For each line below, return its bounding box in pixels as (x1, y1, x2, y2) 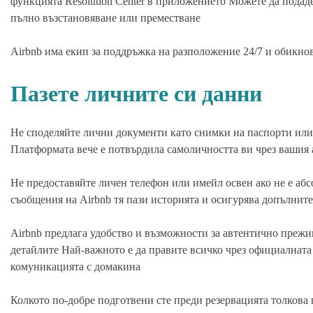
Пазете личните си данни (10, 81, 262, 107)
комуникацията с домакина (10, 261, 140, 273)
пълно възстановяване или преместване (10, 12, 201, 24)
